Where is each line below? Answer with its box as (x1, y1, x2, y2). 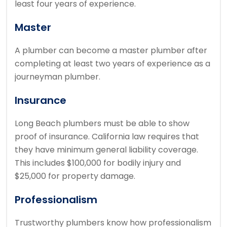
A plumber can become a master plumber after (15, 45, 207, 57)
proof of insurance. (15, 131, 92, 143)
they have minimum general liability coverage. (15, 144, 198, 156)
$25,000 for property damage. (15, 170, 135, 182)
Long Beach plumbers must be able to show (15, 118, 190, 130)
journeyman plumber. (15, 71, 100, 83)
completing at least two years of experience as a (15, 58, 210, 70)
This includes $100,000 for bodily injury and (15, 157, 181, 169)
